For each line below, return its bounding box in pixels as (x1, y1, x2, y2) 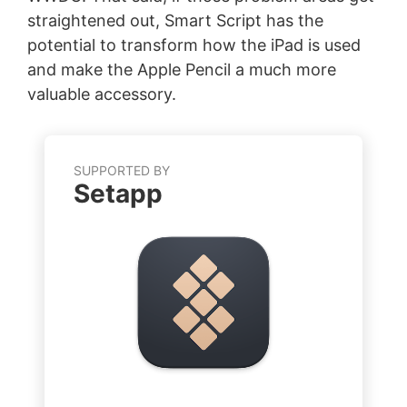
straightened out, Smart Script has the (26, 11, 323, 31)
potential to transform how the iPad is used (26, 35, 361, 55)
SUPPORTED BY (74, 163, 170, 179)
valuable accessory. (26, 84, 176, 104)
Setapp (74, 178, 163, 210)
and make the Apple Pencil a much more (26, 60, 336, 80)
